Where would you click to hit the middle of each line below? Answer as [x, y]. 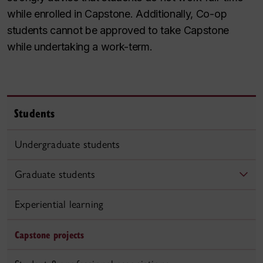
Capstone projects [50, 235]
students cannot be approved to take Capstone [118, 30]
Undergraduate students [68, 144]
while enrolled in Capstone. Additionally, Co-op [117, 14]
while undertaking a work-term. [80, 47]
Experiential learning [59, 204]
